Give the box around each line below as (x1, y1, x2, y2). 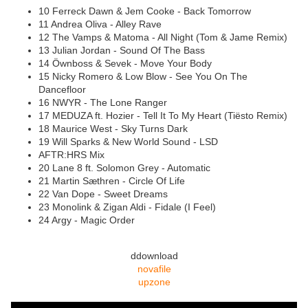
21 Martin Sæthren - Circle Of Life (38, 175, 188, 187)
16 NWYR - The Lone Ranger (38, 97, 167, 109)
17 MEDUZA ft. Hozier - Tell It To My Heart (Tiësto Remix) (38, 110, 287, 122)
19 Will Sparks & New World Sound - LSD (38, 136, 218, 148)
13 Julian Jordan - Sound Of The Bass (38, 45, 208, 56)
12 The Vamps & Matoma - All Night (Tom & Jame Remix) (38, 32, 287, 43)
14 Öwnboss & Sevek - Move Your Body (38, 58, 214, 69)
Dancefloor (38, 84, 86, 96)
